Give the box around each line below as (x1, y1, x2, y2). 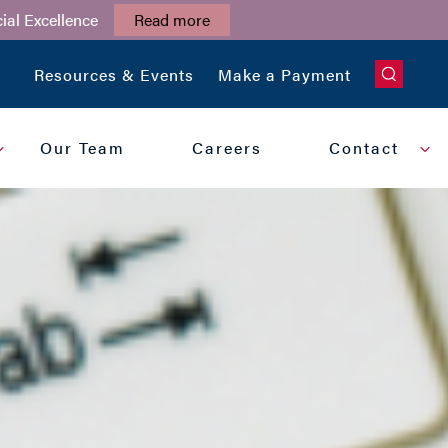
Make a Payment (218, 63, 351, 87)
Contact (329, 136, 400, 160)
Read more (134, 8, 210, 31)
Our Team (40, 136, 126, 160)
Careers (192, 136, 263, 160)
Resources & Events (34, 63, 194, 87)
